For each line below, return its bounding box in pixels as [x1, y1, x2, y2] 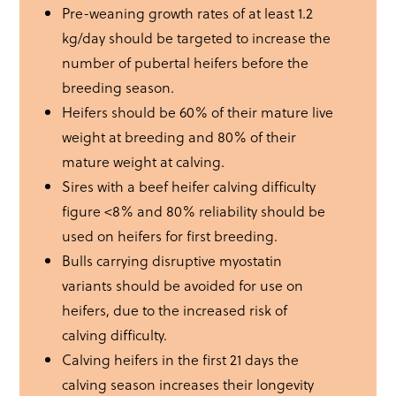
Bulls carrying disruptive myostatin [62, 250, 283, 271]
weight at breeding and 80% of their [62, 126, 297, 148]
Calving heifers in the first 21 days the [62, 349, 300, 370]
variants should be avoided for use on [62, 275, 304, 296]
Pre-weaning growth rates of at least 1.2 [62, 3, 314, 24]
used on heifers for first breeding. [62, 225, 278, 247]
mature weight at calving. [62, 151, 225, 172]
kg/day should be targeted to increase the [62, 27, 331, 49]
